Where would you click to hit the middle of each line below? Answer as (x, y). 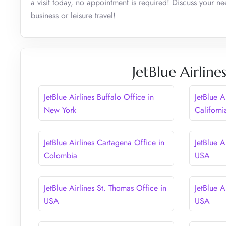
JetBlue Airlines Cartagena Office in (104, 142)
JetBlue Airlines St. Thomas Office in (105, 188)
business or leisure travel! (73, 15)
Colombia (61, 155)
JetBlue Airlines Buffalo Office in (99, 97)
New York (60, 110)
